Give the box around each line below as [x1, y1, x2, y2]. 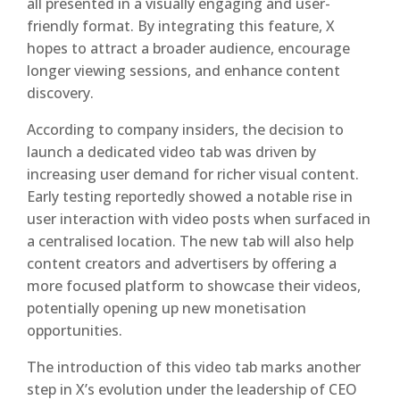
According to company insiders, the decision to [27, 120, 344, 139]
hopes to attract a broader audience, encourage [27, 38, 350, 58]
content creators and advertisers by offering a [27, 254, 337, 273]
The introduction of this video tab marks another [27, 357, 361, 377]
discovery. [27, 83, 94, 103]
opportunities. [27, 321, 122, 340]
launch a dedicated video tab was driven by [27, 142, 316, 162]
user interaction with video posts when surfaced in [27, 209, 371, 229]
